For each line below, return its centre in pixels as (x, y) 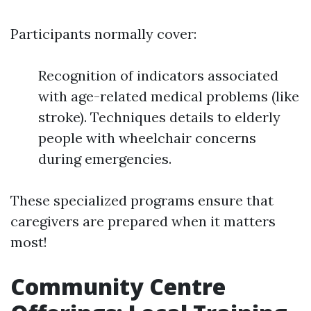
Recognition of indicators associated (158, 75)
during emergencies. (105, 159)
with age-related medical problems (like (169, 96)
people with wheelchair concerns (147, 138)
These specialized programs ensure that (142, 200)
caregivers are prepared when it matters (143, 221)
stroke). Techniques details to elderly (159, 117)
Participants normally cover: (103, 34)
